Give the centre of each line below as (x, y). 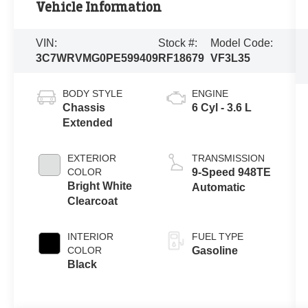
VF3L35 (231, 58)
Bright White (100, 186)
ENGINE (210, 93)
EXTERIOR (92, 158)
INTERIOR (91, 236)
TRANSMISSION (228, 158)
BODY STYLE (93, 93)
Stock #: (178, 43)
